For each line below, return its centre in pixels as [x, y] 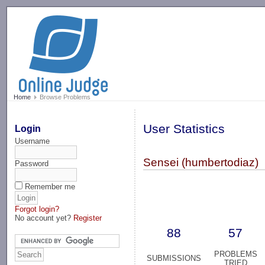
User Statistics [184, 129]
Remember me [50, 186]
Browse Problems [64, 97]
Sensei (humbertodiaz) [201, 163]
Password [32, 163]
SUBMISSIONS [174, 258]
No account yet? [44, 218]
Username [33, 141]
